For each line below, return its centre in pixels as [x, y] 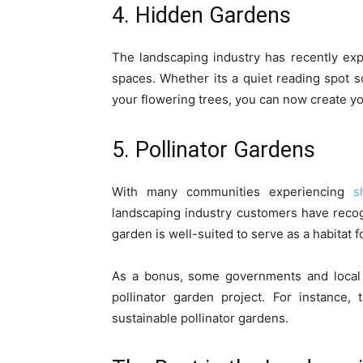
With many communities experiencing [233, 192]
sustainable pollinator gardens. [200, 318]
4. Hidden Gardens [201, 15]
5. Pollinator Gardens [214, 150]
